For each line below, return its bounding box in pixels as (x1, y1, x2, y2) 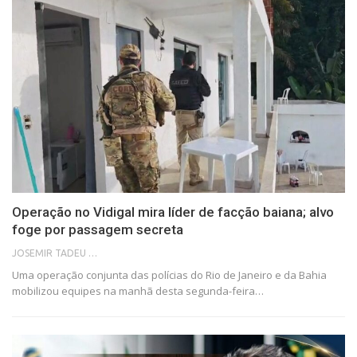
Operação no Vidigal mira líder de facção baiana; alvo (12, 203, 334, 220)
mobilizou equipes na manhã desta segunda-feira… (12, 283, 264, 298)
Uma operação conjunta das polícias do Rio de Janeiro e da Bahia (12, 267, 327, 282)
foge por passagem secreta (12, 221, 183, 237)
